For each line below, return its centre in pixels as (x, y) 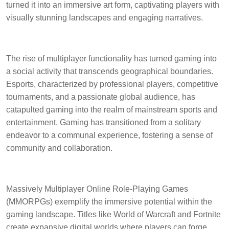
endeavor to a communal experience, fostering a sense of (109, 135)
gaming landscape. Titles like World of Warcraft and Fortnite (113, 214)
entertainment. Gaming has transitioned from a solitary (104, 122)
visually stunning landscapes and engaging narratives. (105, 18)
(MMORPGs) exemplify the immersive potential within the (109, 202)
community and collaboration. (59, 148)
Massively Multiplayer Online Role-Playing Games (97, 189)
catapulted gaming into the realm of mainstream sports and (112, 110)
